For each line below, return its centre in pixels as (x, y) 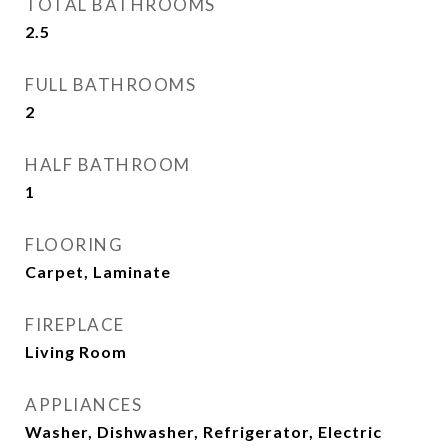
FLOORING (74, 244)
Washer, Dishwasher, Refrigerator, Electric (203, 431)
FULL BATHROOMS (110, 84)
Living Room (76, 351)
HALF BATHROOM (108, 164)
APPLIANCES (83, 404)
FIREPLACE (75, 324)
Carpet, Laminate (98, 271)
